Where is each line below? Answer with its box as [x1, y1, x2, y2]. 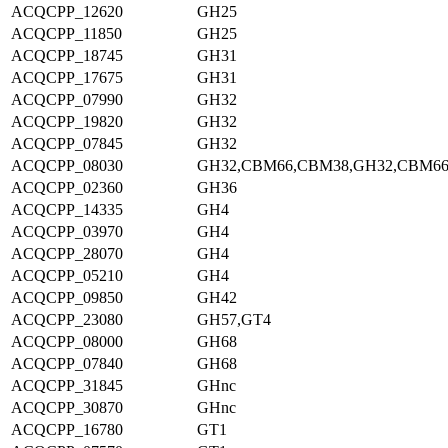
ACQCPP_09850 [11, 289, 123, 306]
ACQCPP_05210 [11, 267, 123, 284]
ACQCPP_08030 [11, 157, 123, 174]
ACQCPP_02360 [11, 179, 123, 196]
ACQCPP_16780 [11, 421, 123, 438]
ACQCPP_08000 [11, 333, 123, 350]
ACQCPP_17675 [11, 69, 123, 86]
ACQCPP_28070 [11, 245, 123, 262]
